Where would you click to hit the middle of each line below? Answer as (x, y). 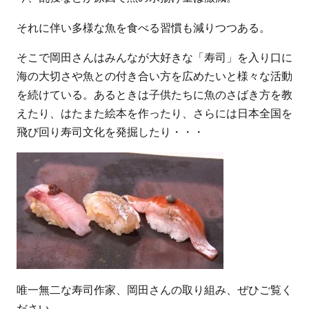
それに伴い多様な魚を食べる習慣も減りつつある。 (143, 28)
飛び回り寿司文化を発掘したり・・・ (110, 132)
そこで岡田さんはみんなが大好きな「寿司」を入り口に (154, 58)
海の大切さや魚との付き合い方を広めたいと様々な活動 (154, 77)
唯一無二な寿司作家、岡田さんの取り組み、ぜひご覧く (154, 290)
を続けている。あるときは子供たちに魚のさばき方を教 (154, 95)
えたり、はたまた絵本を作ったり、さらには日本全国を (154, 114)
